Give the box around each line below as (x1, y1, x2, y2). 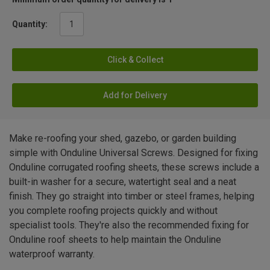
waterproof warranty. (9, 248, 95, 260)
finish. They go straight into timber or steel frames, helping (9, 190, 254, 202)
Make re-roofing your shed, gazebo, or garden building (9, 133, 236, 144)
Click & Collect (107, 55, 163, 64)
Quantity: (12, 19, 48, 29)
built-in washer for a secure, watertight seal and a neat (9, 176, 236, 187)
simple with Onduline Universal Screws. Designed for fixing (9, 147, 258, 159)
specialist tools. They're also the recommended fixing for (9, 219, 249, 231)
